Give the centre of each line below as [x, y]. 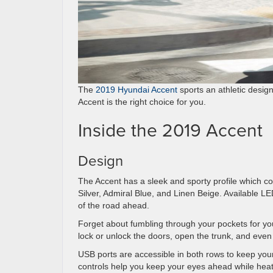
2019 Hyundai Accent [136, 90]
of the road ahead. [114, 206]
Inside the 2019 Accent [170, 130]
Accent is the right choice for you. [143, 102]
